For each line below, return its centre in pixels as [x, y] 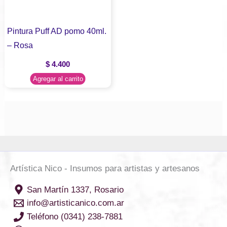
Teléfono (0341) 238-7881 [74, 217]
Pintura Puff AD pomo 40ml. [57, 31]
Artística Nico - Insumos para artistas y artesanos [105, 169]
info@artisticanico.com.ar [75, 203]
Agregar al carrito [58, 79]
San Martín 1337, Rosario [75, 190]
